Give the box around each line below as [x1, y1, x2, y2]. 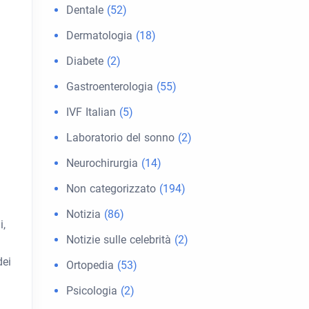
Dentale [66, 3, 103, 17]
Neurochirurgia [66, 157, 138, 170]
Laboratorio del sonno [66, 131, 175, 144]
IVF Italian [66, 106, 116, 119]
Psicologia [66, 284, 117, 297]
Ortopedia [66, 259, 114, 272]
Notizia [66, 208, 101, 221]
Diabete [66, 54, 103, 68]
